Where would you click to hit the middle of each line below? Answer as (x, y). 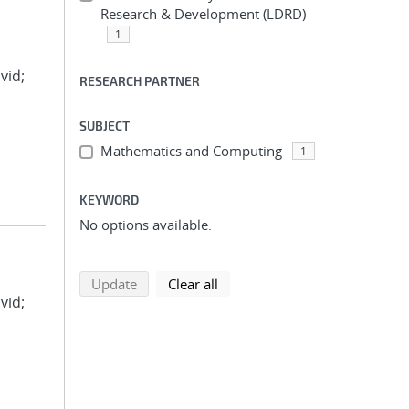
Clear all (193, 284)
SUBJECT (105, 126)
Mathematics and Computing (191, 151)
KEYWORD (109, 199)
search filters (257, 283)
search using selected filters (222, 283)
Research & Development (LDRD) (203, 14)
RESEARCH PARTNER (140, 81)
